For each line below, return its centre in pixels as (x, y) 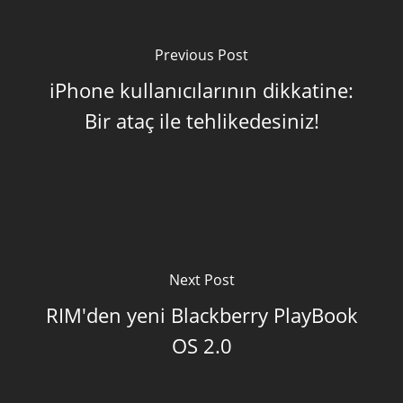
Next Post (201, 280)
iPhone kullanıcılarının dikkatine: (201, 90)
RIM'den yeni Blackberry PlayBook (201, 315)
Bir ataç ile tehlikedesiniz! (201, 121)
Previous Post (201, 55)
